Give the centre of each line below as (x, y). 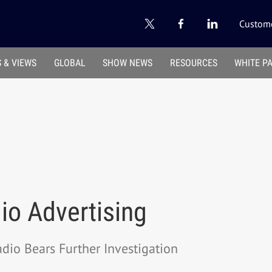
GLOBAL (70, 63)
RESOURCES (193, 63)
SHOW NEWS (128, 63)
